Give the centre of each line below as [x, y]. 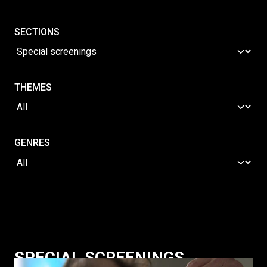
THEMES [33, 87]
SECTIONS [37, 32]
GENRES [32, 143]
